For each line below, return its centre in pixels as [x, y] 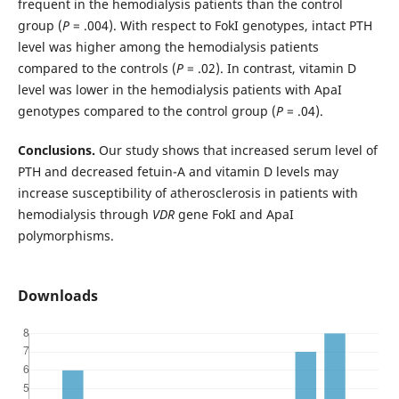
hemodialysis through [85, 214]
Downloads [57, 295]
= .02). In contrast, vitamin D [269, 68]
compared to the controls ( [97, 68]
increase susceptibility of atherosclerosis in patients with [187, 192]
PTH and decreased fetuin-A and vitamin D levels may [178, 171]
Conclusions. [56, 150]
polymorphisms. [65, 235]
